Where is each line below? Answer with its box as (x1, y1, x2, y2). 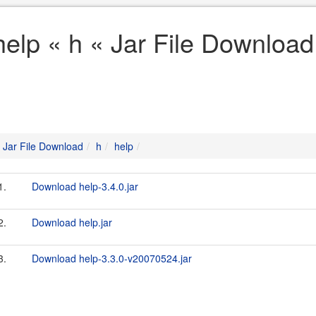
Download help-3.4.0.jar (32, 179, 138, 193)
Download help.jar (32, 215, 112, 229)
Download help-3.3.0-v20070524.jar (32, 251, 192, 265)
